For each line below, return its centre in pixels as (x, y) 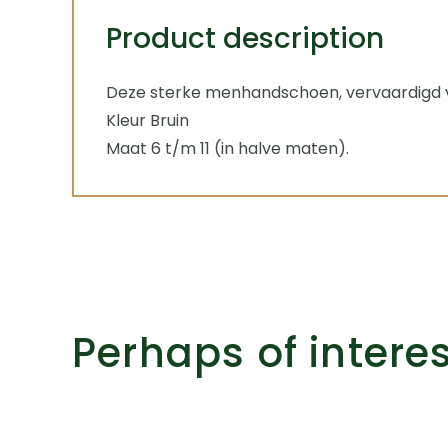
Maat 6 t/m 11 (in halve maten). (227, 149)
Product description (245, 39)
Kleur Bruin (147, 121)
